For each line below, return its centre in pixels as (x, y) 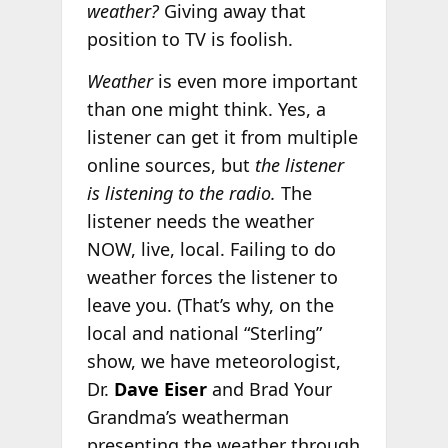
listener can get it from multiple (222, 136)
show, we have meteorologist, (213, 360)
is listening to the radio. (181, 192)
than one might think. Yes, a (206, 108)
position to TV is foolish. (189, 39)
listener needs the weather (200, 220)
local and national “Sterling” (204, 332)
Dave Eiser (160, 388)
